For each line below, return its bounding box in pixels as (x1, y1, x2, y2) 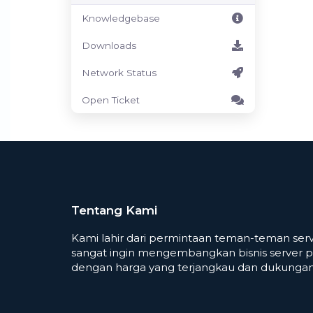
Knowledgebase (82, 13, 160, 24)
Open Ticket (82, 94, 140, 105)
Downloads (82, 40, 136, 51)
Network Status (82, 67, 156, 78)
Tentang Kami (71, 203, 157, 217)
